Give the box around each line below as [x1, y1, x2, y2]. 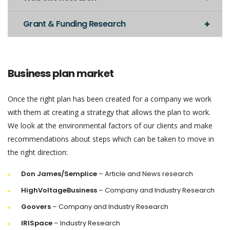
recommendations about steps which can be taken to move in [8, 134, 214, 144]
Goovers [21, 202, 51, 212]
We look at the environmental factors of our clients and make [8, 121, 213, 131]
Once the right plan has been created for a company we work [8, 94, 212, 104]
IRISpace [21, 218, 52, 228]
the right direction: [8, 147, 68, 158]
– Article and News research [97, 169, 193, 179]
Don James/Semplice [21, 169, 97, 179]
